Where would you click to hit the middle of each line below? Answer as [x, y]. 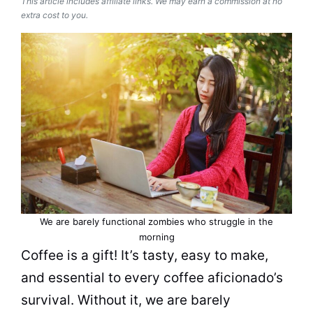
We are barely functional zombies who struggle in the [156, 221]
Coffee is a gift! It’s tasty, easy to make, [145, 255]
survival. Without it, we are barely [126, 300]
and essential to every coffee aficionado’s [152, 278]
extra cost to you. [54, 15]
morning [156, 237]
